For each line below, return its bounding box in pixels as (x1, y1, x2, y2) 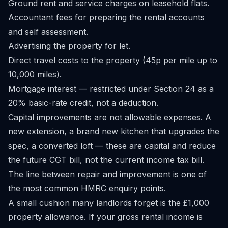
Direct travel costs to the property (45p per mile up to (8, 55, 217, 65)
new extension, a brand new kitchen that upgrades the (8, 126, 219, 136)
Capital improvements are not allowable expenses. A (8, 112, 211, 122)
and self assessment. (8, 26, 88, 37)
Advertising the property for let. (8, 41, 130, 51)
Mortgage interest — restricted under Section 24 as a (8, 83, 214, 94)
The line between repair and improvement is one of (8, 169, 207, 179)
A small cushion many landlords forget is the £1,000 (8, 197, 209, 208)
